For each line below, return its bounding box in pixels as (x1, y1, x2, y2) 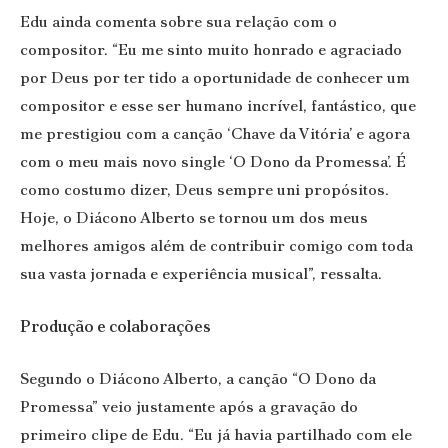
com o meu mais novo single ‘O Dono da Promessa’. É (20, 151, 406, 173)
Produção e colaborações (20, 315, 211, 337)
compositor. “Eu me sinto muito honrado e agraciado (20, 39, 402, 61)
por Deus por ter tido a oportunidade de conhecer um (20, 67, 410, 89)
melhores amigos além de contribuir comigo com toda (20, 235, 413, 257)
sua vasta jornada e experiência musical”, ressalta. (20, 263, 382, 285)
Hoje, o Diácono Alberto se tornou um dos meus (20, 207, 368, 229)
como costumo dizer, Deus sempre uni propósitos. (20, 179, 389, 201)
